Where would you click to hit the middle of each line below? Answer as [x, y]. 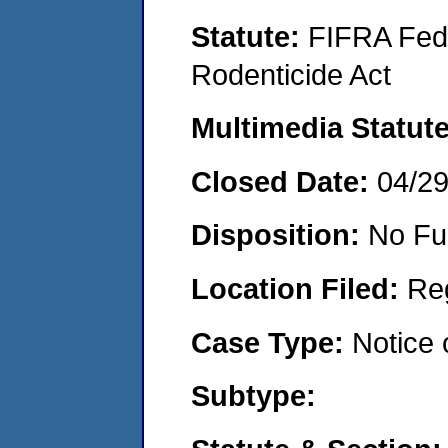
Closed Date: [284, 181]
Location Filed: [299, 288]
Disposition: [279, 235]
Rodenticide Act [291, 74]
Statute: [249, 36]
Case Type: [271, 342]
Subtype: [253, 396]
